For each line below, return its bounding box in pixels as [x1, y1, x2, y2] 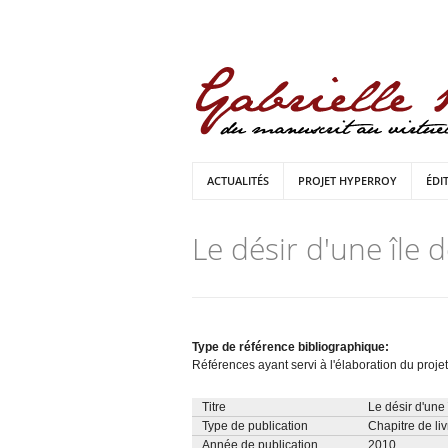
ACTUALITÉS [207, 173, 269, 188]
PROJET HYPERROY [298, 173, 397, 188]
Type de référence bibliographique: [192, 340, 392, 354]
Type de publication [202, 419, 308, 433]
